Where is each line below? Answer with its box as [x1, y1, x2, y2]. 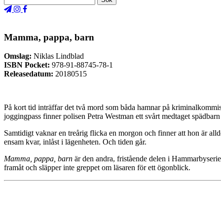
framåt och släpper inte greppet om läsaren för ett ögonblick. [4, 163, 190, 172]
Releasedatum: [4, 70, 53, 78]
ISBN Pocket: [4, 61, 50, 70]
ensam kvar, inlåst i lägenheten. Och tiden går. [4, 138, 147, 147]
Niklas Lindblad [32, 52, 84, 61]
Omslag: [4, 52, 32, 61]
